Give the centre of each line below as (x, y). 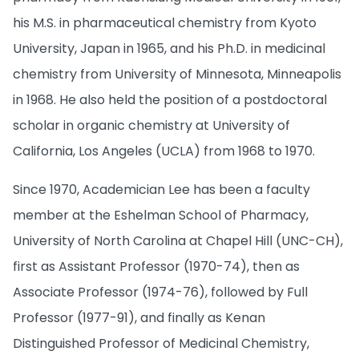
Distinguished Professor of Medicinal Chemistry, (161, 343)
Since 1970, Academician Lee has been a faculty (161, 189)
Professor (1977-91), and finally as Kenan (139, 317)
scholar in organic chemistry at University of (151, 125)
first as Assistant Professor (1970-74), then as (156, 266)
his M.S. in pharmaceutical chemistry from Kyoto (165, 22)
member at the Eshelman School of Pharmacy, (161, 215)
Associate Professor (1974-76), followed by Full (160, 292)
